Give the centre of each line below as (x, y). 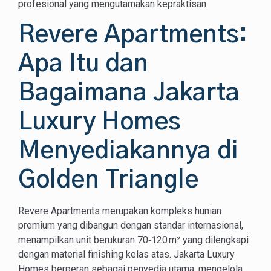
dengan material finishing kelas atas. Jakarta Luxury (126, 254)
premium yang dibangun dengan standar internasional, (131, 225)
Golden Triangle (108, 180)
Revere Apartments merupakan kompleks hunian (120, 211)
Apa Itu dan (83, 64)
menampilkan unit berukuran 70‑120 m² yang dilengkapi (133, 240)
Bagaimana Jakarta (129, 93)
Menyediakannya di (128, 151)
